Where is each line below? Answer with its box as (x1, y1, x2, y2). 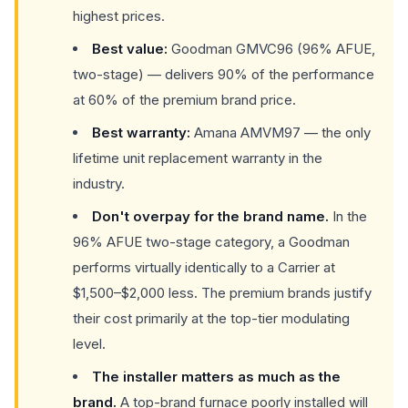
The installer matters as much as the (92, 368, 341, 385)
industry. (73, 175, 125, 192)
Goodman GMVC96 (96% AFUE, (168, 40, 375, 57)
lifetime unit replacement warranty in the (73, 149, 322, 167)
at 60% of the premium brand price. (73, 91, 296, 108)
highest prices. (73, 7, 165, 25)
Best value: (92, 40, 168, 57)
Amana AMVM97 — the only (190, 124, 371, 141)
